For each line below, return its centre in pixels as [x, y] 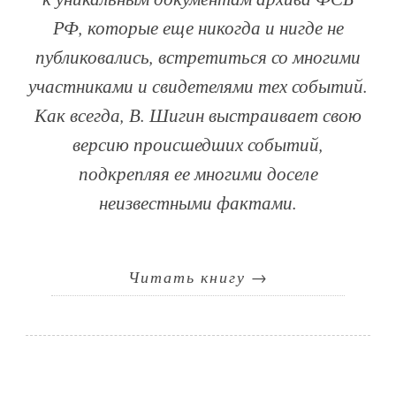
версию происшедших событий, [198, 145]
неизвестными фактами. [198, 203]
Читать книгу [189, 277]
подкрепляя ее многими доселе [198, 174]
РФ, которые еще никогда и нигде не [198, 28]
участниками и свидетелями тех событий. [198, 86]
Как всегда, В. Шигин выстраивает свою [198, 115]
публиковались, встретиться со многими [198, 57]
